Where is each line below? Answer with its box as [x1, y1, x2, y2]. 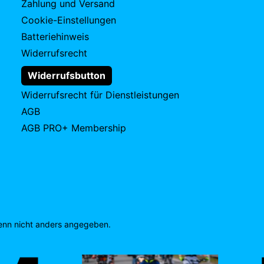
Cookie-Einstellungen [21, 14, 116, 26]
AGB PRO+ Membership [21, 122, 126, 134]
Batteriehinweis [21, 31, 89, 42]
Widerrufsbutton [28, 70, 106, 82]
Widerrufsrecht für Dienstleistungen [21, 89, 179, 101]
